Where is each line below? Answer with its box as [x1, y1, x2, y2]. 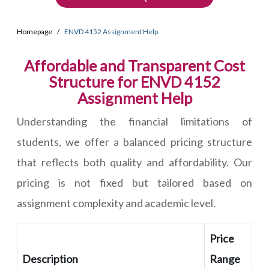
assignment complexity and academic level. [17, 196, 216, 210]
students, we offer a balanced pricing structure [17, 135, 252, 149]
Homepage [17, 27, 52, 37]
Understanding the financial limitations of [17, 115, 252, 128]
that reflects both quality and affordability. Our [17, 156, 252, 169]
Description [22, 252, 78, 266]
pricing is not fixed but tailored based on [17, 176, 252, 190]
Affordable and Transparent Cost [24, 56, 245, 75]
